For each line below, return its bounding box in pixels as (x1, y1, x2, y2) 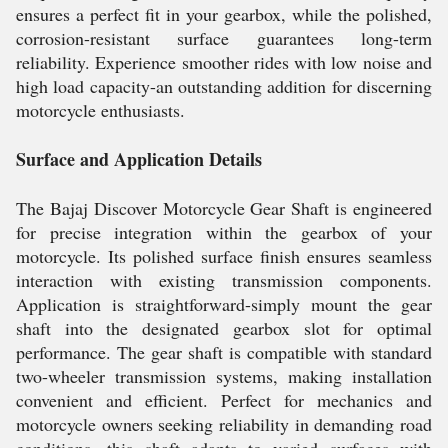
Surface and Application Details (16, 146, 262, 172)
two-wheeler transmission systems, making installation (16, 364, 432, 388)
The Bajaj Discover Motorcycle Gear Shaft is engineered (16, 196, 432, 220)
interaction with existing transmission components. (16, 268, 432, 292)
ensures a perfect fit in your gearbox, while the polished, (16, 2, 432, 26)
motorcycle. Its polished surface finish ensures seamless (16, 244, 432, 268)
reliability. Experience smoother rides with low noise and (16, 50, 432, 74)
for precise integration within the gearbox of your (16, 220, 432, 244)
